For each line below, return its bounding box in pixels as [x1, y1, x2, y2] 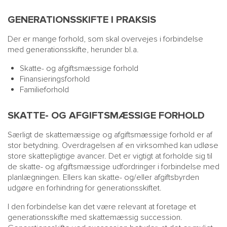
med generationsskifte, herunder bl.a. [8, 45, 139, 55]
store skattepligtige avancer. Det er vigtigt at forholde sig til [8, 151, 212, 161]
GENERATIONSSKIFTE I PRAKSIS [8, 14, 156, 26]
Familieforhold [20, 85, 69, 95]
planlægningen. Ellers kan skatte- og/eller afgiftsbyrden [8, 172, 199, 182]
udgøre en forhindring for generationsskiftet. [8, 183, 162, 193]
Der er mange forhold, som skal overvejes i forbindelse [8, 34, 203, 44]
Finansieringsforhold [20, 74, 90, 84]
